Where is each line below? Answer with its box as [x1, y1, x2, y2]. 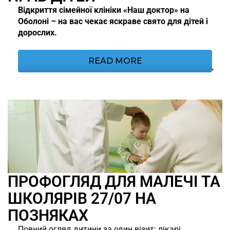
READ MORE [88, 55, 142, 66]
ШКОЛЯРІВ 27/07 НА [8, 189, 156, 208]
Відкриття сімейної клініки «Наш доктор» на [18, 5, 189, 15]
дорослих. [18, 27, 57, 37]
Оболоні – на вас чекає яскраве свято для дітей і [18, 16, 208, 26]
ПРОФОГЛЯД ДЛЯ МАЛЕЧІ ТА [8, 172, 220, 191]
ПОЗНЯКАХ [8, 206, 88, 225]
